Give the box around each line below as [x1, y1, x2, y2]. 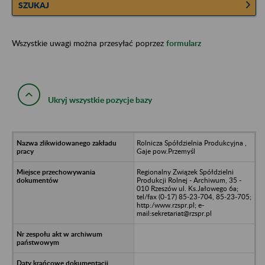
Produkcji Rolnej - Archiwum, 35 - [136, 175, 241, 185]
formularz [166, 37, 201, 48]
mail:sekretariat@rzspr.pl [136, 208, 212, 218]
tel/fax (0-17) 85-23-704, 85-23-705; [136, 192, 251, 201]
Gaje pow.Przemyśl [136, 146, 195, 156]
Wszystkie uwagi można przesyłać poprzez [12, 37, 166, 48]
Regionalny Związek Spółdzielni [136, 167, 234, 176]
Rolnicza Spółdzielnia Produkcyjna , [136, 138, 247, 147]
